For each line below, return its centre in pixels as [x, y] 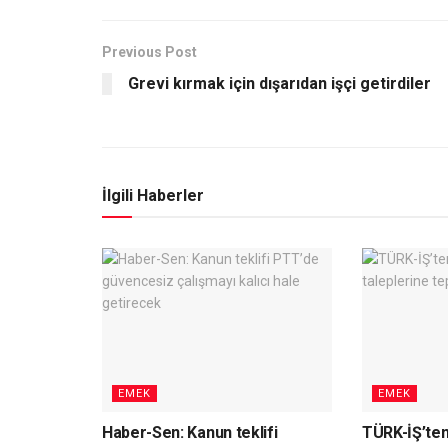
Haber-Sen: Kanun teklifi [190, 433]
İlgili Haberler [153, 195]
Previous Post [149, 51]
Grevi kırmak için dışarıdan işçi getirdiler [279, 83]
